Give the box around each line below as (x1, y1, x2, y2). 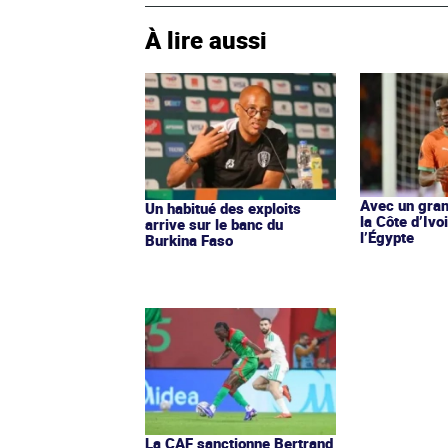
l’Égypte (360, 227, 415, 248)
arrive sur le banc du (145, 214, 283, 235)
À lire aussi (145, 24, 267, 57)
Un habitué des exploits (145, 198, 301, 219)
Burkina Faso (145, 230, 233, 251)
